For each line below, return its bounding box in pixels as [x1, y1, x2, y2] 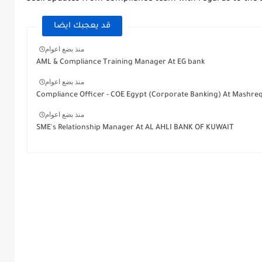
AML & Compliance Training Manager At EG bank [36, 58, 205, 67]
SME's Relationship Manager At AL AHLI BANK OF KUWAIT [36, 123, 234, 132]
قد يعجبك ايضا [53, 21, 111, 30]
